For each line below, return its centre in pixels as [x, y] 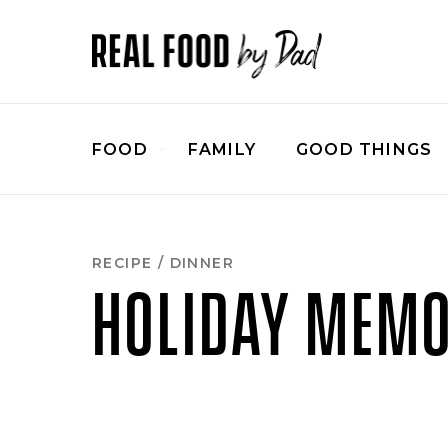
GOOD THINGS [364, 149]
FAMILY [222, 149]
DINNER [202, 262]
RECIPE [122, 262]
